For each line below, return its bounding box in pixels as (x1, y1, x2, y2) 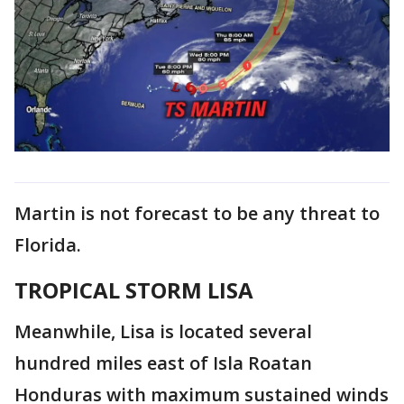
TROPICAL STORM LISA (14, 274, 253, 305)
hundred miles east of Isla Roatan (14, 350, 312, 375)
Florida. (14, 232, 81, 257)
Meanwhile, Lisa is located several (14, 318, 312, 344)
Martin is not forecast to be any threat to (14, 200, 380, 225)
